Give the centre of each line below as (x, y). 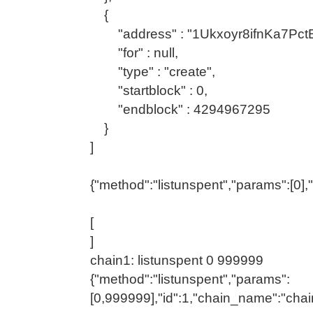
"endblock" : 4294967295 (180, 109)
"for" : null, (134, 52)
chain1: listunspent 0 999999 (177, 260)
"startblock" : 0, (149, 90)
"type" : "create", (153, 71)
